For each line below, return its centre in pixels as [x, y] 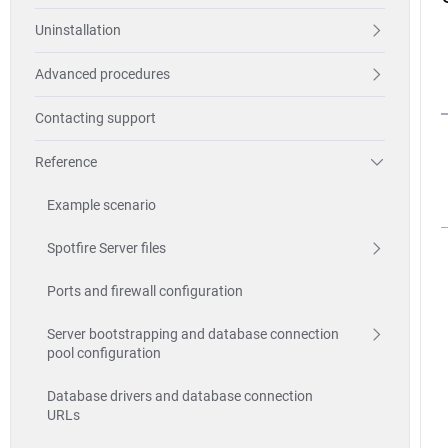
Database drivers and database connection [180, 396]
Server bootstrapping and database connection [193, 334]
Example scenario [101, 205]
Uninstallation [78, 30]
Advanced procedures [102, 74]
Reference [66, 162]
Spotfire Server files [106, 248]
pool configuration [104, 353]
